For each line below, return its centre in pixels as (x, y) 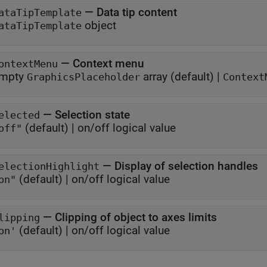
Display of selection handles (186, 166)
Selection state (92, 115)
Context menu (108, 63)
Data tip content (137, 12)
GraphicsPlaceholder (83, 77)
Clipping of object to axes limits (136, 217)
